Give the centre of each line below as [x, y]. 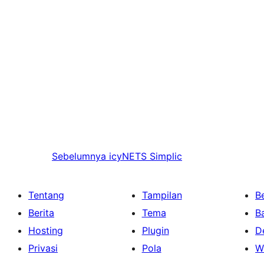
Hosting [46, 231]
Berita [41, 213]
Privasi [43, 248]
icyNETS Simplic [146, 156]
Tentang [46, 195]
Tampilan [162, 195]
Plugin [155, 231]
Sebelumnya [79, 156]
